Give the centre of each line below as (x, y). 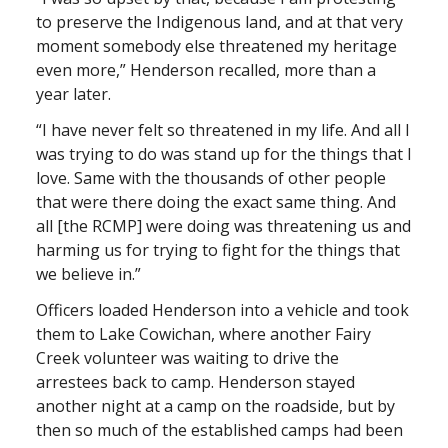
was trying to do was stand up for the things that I (224, 153)
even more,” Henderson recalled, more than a (206, 69)
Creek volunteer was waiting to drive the (187, 357)
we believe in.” (88, 273)
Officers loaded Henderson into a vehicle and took (222, 309)
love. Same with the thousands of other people (211, 177)
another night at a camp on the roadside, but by (215, 405)
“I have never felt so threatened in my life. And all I (223, 129)
